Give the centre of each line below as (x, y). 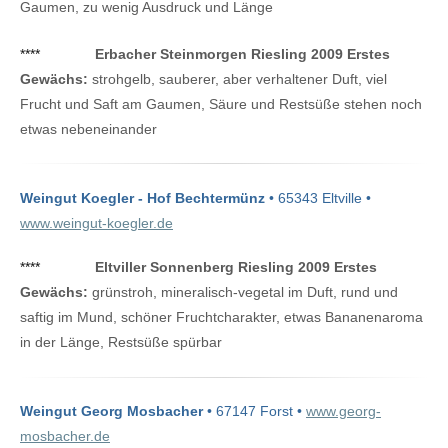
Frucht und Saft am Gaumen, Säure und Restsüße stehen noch (221, 103)
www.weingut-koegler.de (96, 222)
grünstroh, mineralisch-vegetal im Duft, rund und (243, 291)
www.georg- (343, 411)
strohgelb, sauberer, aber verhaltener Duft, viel (237, 78)
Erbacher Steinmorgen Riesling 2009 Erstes (242, 53)
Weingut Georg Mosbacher (111, 411)
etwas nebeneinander (88, 128)
